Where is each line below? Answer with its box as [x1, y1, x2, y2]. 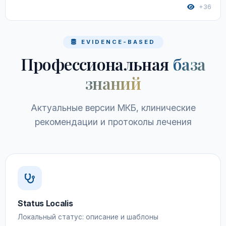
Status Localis [18, 198, 73, 208]
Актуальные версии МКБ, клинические [30, 102, 196, 113]
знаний [85, 72, 141, 94]
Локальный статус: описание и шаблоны [18, 213, 158, 221]
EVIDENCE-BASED [78, 38, 155, 45]
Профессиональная [20, 53, 173, 75]
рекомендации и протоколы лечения [34, 117, 192, 127]
